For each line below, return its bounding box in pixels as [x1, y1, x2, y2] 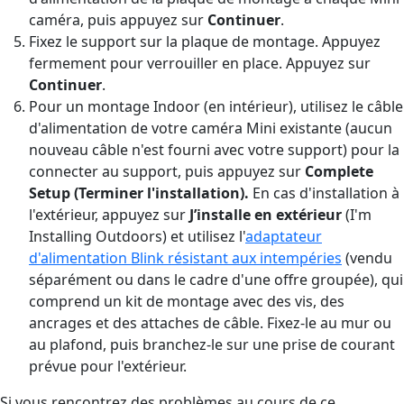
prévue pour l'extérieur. [29, 355, 190, 376]
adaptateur [245, 225, 322, 246]
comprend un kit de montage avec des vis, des [29, 290, 344, 311]
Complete [305, 161, 373, 181]
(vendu [342, 247, 392, 268]
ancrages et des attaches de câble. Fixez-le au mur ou [29, 312, 391, 333]
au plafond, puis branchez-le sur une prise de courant [29, 334, 395, 354]
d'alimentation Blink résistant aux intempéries [29, 247, 342, 268]
